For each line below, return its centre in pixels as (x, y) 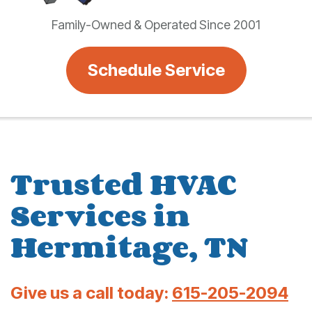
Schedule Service (156, 70)
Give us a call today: (91, 292)
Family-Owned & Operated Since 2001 (156, 24)
